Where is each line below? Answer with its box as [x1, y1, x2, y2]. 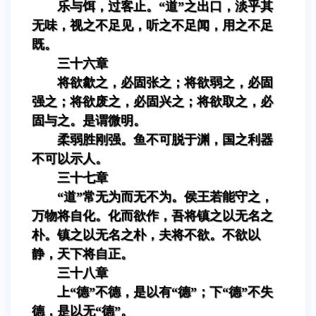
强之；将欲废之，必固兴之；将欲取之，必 [32, 94, 273, 109]
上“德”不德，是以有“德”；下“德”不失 [57, 284, 273, 299]
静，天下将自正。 [32, 246, 133, 261]
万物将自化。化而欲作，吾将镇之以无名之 [32, 208, 273, 223]
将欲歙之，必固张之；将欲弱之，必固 [57, 75, 273, 90]
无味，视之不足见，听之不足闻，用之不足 [32, 18, 273, 32]
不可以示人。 [32, 151, 108, 166]
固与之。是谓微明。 [32, 113, 146, 128]
